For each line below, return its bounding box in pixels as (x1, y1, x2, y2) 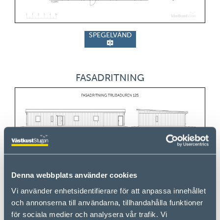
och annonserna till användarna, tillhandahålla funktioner (11, 198, 203, 206)
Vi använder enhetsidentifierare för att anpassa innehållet (11, 186, 206, 194)
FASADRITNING (76, 71, 144, 83)
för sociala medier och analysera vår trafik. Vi (11, 210, 167, 218)
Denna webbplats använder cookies (11, 170, 137, 179)
